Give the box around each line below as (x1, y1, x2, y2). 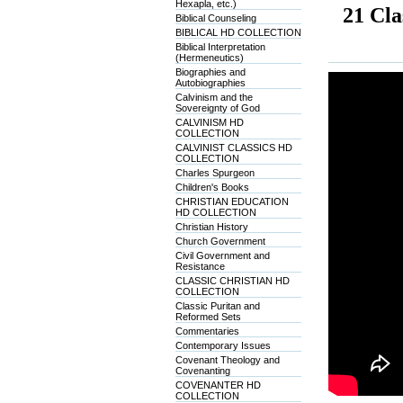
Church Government (175, 236, 265, 246)
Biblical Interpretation (175, 41, 265, 52)
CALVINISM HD (175, 117, 244, 128)
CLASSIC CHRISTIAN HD (175, 275, 290, 286)
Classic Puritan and (175, 300, 260, 311)
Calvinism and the (175, 92, 253, 103)
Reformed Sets (175, 311, 241, 322)
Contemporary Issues (175, 340, 271, 351)
